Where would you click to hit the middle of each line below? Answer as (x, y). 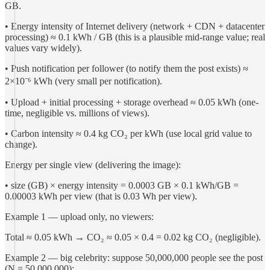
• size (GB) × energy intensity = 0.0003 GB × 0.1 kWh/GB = (122, 185)
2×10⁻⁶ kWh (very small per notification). (83, 81)
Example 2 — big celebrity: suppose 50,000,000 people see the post (134, 258)
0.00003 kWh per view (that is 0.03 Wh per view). (101, 196)
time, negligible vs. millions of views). (77, 113)
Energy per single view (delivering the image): (93, 165)
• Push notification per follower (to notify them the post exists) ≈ (127, 68)
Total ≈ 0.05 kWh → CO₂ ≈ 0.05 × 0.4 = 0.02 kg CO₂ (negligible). (133, 237)
